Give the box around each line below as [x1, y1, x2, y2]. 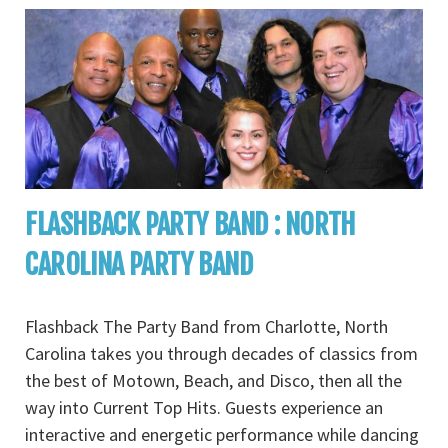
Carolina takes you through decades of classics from [25, 342, 418, 366]
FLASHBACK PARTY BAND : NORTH [25, 207, 355, 243]
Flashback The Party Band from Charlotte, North [25, 315, 388, 339]
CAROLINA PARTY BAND [25, 247, 253, 283]
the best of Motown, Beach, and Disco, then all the [25, 369, 402, 393]
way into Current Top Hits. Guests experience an [25, 396, 383, 420]
